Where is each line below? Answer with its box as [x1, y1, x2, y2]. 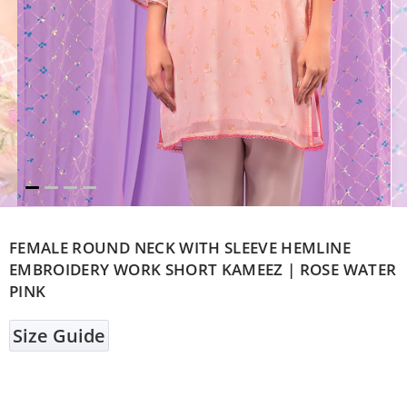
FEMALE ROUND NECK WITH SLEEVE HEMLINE [9, 235, 351, 258]
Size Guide [13, 323, 105, 348]
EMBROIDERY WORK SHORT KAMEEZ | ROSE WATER [9, 257, 397, 280]
